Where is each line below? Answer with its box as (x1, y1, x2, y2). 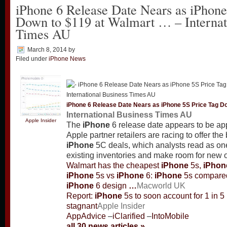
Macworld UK (137, 181, 185, 191)
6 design (94, 181, 129, 191)
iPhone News (49, 55, 86, 62)
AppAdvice (66, 212, 106, 221)
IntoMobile (152, 212, 189, 221)
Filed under (16, 55, 49, 62)
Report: (66, 192, 95, 201)
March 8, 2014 (27, 46, 67, 53)
